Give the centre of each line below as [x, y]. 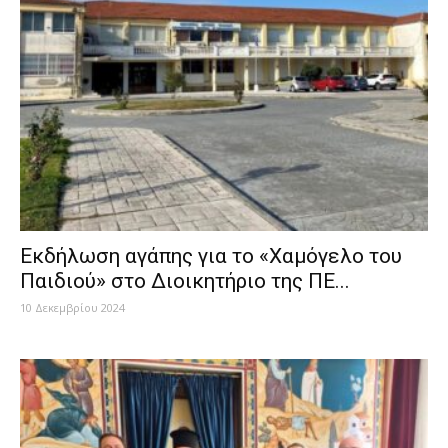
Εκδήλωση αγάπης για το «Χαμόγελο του [211, 255]
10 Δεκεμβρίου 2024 [72, 307]
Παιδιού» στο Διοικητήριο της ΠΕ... [185, 280]
